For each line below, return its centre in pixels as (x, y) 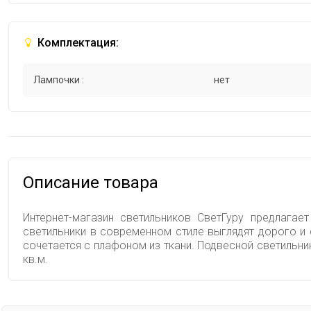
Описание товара (91, 183)
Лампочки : (59, 80)
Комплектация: (77, 43)
